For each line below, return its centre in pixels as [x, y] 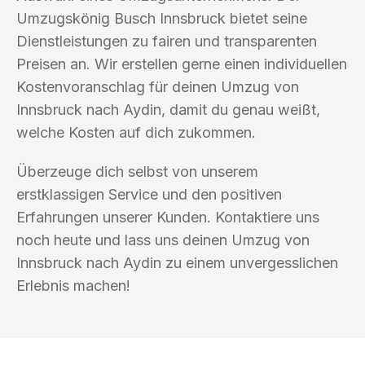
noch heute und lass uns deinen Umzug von [163, 240]
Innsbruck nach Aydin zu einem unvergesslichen [177, 262]
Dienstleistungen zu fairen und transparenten [167, 41]
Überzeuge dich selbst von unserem [137, 171]
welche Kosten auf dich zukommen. [136, 132]
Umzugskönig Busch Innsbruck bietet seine [162, 18]
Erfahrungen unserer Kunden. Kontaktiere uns [168, 217]
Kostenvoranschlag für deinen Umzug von [158, 86]
